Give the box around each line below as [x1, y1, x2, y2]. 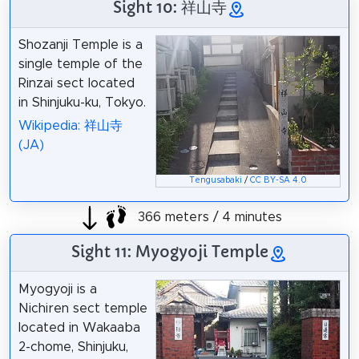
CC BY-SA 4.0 [250, 175, 308, 184]
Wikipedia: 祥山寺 [18, 119, 123, 133]
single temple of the [18, 58, 143, 71]
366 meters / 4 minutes [133, 211, 282, 224]
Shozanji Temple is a [18, 38, 143, 52]
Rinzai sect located [18, 77, 135, 91]
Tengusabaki [189, 175, 243, 184]
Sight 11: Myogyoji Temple [71, 241, 268, 261]
